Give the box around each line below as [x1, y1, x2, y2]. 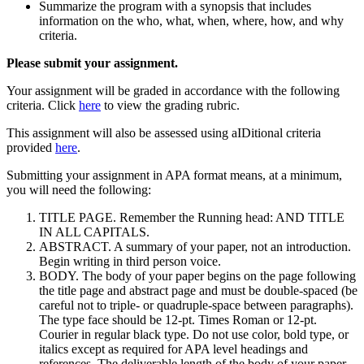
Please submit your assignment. [6, 55, 178, 70]
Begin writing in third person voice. [39, 253, 221, 268]
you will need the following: [6, 182, 151, 197]
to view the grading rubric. [101, 97, 240, 112]
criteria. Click [6, 97, 79, 112]
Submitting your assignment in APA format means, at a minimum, [6, 167, 342, 182]
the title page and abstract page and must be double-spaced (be [39, 283, 357, 297]
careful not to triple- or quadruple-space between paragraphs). [39, 297, 353, 312]
